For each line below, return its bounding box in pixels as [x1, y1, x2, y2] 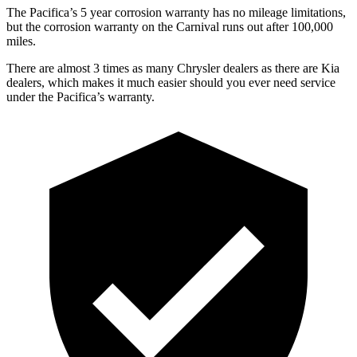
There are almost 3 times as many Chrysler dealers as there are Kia [6, 61, 339, 75]
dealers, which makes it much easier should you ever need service [6, 75, 335, 89]
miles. [6, 33, 36, 48]
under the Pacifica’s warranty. [6, 89, 155, 104]
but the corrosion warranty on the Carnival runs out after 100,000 [6, 19, 333, 33]
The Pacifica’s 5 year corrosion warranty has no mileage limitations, [6, 5, 346, 19]
